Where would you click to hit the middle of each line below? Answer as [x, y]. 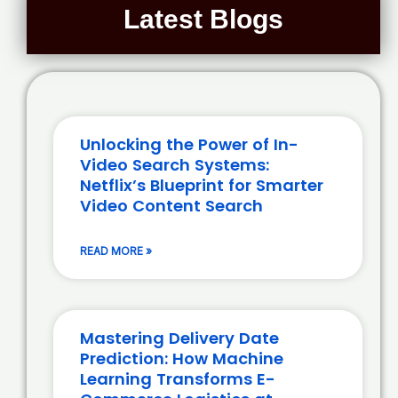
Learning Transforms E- [178, 378]
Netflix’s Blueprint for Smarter [202, 185]
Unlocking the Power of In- [189, 144]
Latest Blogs [203, 19]
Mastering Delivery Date [179, 338]
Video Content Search [171, 205]
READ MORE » [116, 251]
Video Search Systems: [175, 164]
